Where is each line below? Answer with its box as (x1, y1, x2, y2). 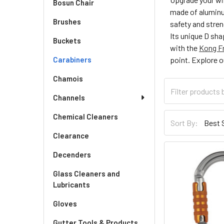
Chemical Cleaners (53, 112, 118, 121)
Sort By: (170, 117, 198, 127)
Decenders (53, 150, 91, 159)
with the (170, 43, 199, 53)
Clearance (53, 131, 89, 140)
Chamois (53, 74, 83, 83)
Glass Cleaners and (53, 169, 120, 178)
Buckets (53, 36, 81, 45)
